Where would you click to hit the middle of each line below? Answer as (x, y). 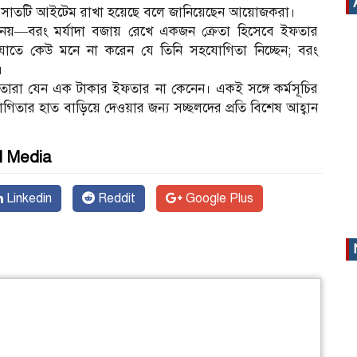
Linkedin (27, 198)
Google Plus (218, 198)
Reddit (115, 198)
